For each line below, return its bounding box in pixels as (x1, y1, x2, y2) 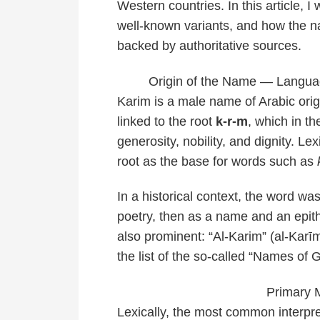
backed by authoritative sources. (117, 39, 301, 53)
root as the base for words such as (117, 154, 317, 169)
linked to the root (117, 114, 216, 129)
